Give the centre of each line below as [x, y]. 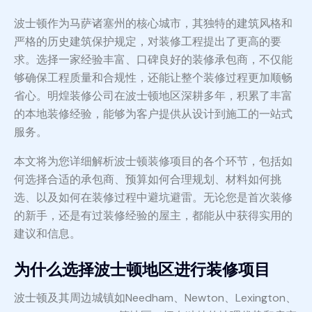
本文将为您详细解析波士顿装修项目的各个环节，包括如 [153, 162]
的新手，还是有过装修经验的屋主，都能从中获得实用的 [153, 216]
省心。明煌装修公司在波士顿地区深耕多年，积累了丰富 [153, 96]
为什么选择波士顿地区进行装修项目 [142, 270]
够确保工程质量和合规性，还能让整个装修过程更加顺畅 [153, 78]
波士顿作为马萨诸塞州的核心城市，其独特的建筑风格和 [153, 24]
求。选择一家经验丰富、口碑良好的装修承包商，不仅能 [153, 60]
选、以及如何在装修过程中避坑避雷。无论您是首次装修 [153, 198]
